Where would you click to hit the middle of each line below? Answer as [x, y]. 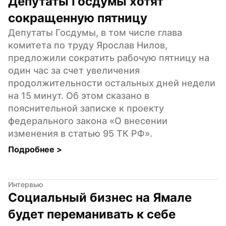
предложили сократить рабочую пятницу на [109, 58]
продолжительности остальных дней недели [112, 83]
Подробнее [32, 149]
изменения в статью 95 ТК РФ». [80, 133]
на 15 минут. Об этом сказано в [79, 95]
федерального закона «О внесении [88, 121]
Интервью [25, 184]
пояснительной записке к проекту [86, 108]
